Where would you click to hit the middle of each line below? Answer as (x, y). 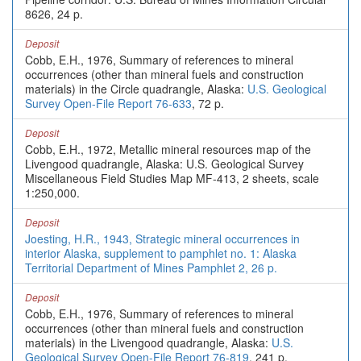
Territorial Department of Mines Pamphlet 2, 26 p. (151, 268)
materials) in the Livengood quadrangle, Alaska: (148, 342)
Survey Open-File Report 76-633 (108, 103)
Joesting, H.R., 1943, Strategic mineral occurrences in (162, 239)
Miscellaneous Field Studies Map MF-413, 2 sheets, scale (172, 178)
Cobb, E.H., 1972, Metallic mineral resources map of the (168, 149)
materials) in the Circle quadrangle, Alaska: (136, 89)
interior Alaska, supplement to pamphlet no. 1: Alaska (161, 253)
